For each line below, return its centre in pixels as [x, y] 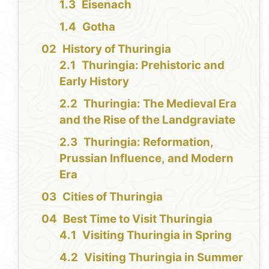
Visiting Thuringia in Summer [164, 257]
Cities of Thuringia [113, 196]
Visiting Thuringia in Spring [157, 235]
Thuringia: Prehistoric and [153, 65]
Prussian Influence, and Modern [147, 158]
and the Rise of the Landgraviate [148, 119]
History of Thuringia [117, 49]
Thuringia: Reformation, [149, 142]
